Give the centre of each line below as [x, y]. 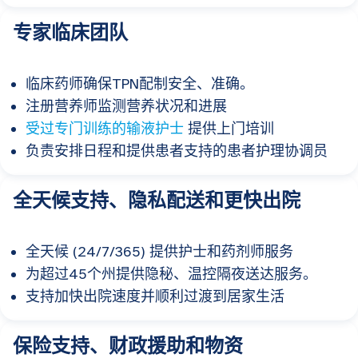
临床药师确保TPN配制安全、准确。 [140, 84]
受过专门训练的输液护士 [105, 128]
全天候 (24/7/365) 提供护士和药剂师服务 [159, 251]
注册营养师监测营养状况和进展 [126, 106]
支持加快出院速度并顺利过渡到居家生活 [155, 296]
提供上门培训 [229, 128]
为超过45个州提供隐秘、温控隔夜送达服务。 [171, 274]
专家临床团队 [70, 32]
